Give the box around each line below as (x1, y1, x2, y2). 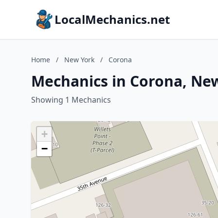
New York (64, 55, 94, 64)
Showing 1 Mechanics (31, 94, 111, 105)
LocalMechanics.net (54, 11, 170, 27)
